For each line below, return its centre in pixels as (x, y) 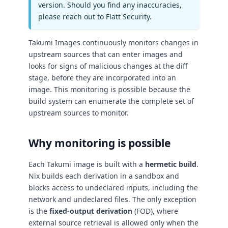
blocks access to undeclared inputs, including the (113, 188)
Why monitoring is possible (99, 143)
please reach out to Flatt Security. (95, 16)
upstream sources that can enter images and (106, 54)
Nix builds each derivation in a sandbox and (104, 176)
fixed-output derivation (91, 211)
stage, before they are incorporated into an (102, 77)
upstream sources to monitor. (79, 112)
